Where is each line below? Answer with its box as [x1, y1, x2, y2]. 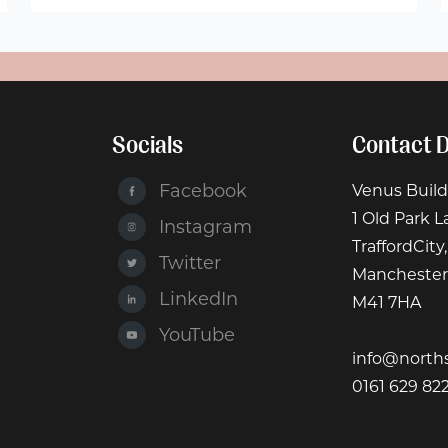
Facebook [159, 179, 248, 202]
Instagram [159, 215, 253, 238]
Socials [112, 130, 183, 159]
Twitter [159, 251, 222, 274]
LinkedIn [159, 287, 239, 310]
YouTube [159, 323, 236, 346]
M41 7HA [352, 292, 421, 312]
